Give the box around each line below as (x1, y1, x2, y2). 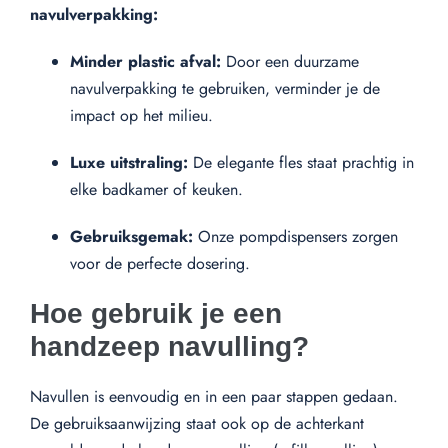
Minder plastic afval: (70, 49, 221, 73)
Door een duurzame (221, 49, 359, 73)
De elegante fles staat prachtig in (188, 150, 414, 174)
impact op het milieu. (70, 103, 213, 127)
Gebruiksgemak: (70, 224, 193, 248)
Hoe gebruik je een (30, 297, 282, 329)
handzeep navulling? (30, 330, 309, 362)
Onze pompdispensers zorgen (193, 224, 398, 248)
